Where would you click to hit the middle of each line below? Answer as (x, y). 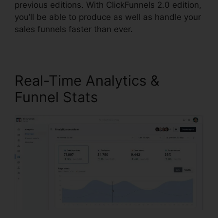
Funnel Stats (56, 97)
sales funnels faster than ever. (74, 29)
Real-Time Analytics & (87, 80)
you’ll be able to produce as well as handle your (108, 17)
